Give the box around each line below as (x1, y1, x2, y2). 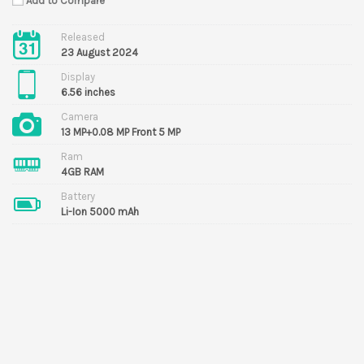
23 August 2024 (61, 45, 138, 58)
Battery (61, 189, 95, 202)
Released (61, 30, 105, 43)
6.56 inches (61, 85, 115, 98)
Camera (61, 110, 98, 123)
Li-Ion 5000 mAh (61, 205, 139, 218)
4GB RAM (61, 165, 104, 178)
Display (61, 70, 95, 83)
